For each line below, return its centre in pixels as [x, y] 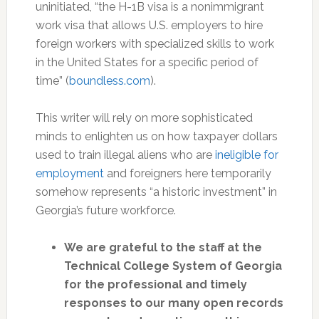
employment [69, 173]
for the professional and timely [155, 284]
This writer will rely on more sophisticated [144, 117]
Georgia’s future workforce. [105, 210]
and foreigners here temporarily [187, 173]
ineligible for [246, 155]
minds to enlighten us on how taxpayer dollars [156, 136]
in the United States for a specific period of [147, 62]
